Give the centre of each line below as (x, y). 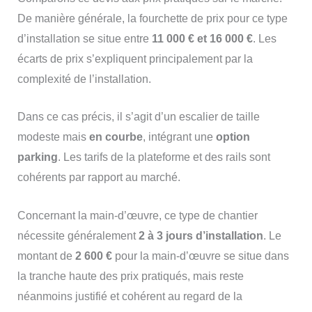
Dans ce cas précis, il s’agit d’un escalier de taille (138, 117)
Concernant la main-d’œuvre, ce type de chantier (137, 215)
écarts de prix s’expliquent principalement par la (135, 58)
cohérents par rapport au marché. (99, 178)
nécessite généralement (78, 235)
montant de (46, 256)
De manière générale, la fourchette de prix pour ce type (152, 18)
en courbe (116, 137)
